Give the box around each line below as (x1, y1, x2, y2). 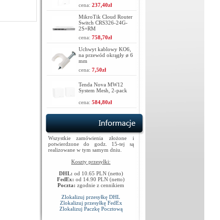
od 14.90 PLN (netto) (74, 176, 125, 182)
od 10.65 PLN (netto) (72, 170, 123, 176)
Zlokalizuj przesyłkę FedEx (59, 200, 122, 206)
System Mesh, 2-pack (79, 87, 127, 93)
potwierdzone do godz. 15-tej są (48, 141, 134, 147)
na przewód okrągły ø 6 (79, 52, 133, 58)
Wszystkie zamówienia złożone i (48, 135, 134, 141)
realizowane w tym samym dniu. (48, 147, 122, 153)
